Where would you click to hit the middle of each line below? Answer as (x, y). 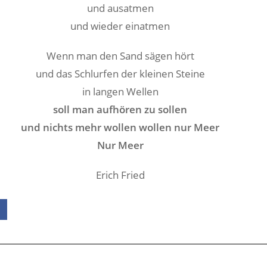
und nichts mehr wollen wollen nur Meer (120, 127)
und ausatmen (120, 8)
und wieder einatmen (120, 26)
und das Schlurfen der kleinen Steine (120, 74)
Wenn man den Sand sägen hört (120, 56)
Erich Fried (120, 175)
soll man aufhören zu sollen (120, 109)
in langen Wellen (120, 91)
